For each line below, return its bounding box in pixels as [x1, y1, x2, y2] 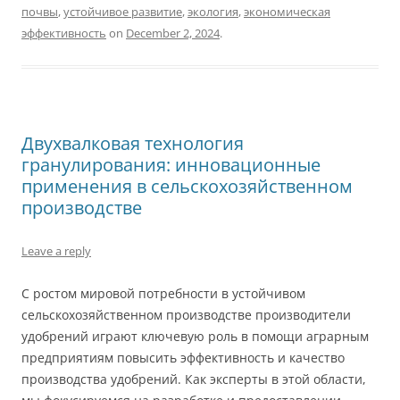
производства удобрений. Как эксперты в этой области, [21, 371, 366, 388]
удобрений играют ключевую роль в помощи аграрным [21, 328, 369, 346]
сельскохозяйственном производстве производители [21, 306, 351, 324]
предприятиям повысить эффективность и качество [21, 349, 345, 367]
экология [187, 4, 238, 21]
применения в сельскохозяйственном [21, 174, 353, 199]
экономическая [244, 4, 330, 21]
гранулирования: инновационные [21, 153, 321, 178]
